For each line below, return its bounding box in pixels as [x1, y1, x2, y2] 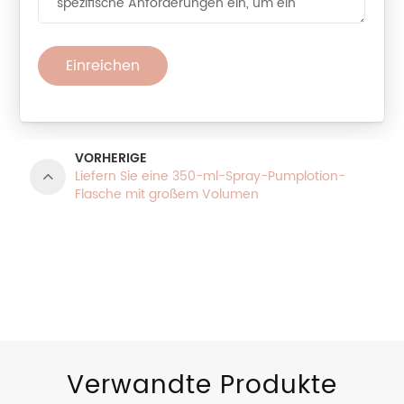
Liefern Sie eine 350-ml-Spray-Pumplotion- [75, 166, 346, 188]
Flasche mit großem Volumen [75, 184, 260, 206]
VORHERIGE [75, 148, 148, 170]
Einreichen [66, 54, 141, 78]
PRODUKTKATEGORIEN [29, 235, 249, 270]
